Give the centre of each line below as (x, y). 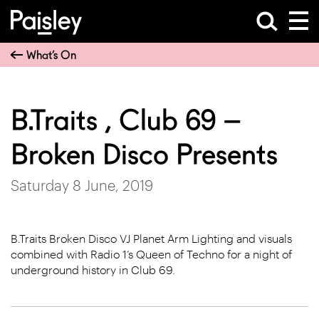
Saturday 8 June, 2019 (82, 185)
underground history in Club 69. (93, 270)
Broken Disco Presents (144, 155)
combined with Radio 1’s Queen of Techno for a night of (151, 254)
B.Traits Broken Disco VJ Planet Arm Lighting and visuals (151, 238)
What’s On (51, 55)
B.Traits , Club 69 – (126, 120)
